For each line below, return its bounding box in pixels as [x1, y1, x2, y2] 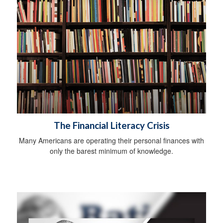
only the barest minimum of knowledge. [50, 145, 173, 156]
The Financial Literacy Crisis [53, 119, 170, 131]
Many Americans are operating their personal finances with [19, 135, 204, 145]
